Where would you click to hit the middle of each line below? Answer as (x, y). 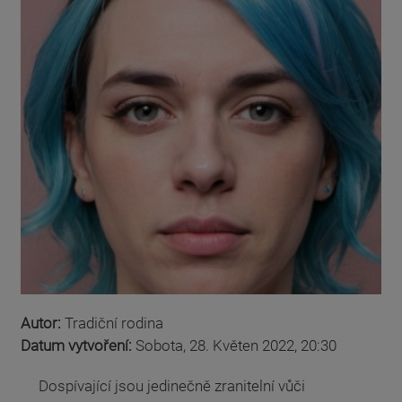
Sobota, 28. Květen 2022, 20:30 (236, 345)
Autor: (43, 323)
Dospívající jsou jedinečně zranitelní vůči (172, 385)
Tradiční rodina (114, 323)
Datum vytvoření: (78, 345)
